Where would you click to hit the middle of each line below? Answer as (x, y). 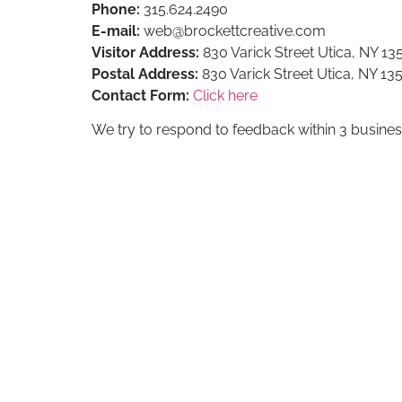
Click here (225, 95)
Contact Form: (140, 95)
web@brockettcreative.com (233, 31)
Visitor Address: (145, 52)
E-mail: (116, 31)
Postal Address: (145, 74)
